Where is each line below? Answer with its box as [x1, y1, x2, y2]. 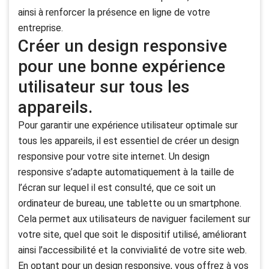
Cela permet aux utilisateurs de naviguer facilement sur [18, 213, 250, 225]
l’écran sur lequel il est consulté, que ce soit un [18, 182, 216, 194]
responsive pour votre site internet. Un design [18, 151, 210, 163]
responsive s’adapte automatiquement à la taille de [18, 166, 234, 178]
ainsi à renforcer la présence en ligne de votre [18, 7, 210, 19]
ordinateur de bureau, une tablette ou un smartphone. [18, 198, 241, 210]
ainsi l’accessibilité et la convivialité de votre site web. [18, 244, 247, 256]
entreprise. [18, 22, 63, 34]
